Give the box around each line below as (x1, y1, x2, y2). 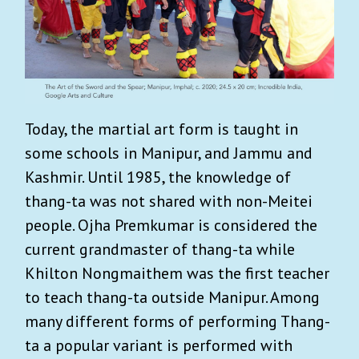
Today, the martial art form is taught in (25, 118, 298, 139)
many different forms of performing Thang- (25, 310, 330, 332)
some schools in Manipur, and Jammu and (25, 142, 313, 163)
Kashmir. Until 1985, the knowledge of (25, 166, 291, 188)
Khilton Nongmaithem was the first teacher (25, 262, 329, 284)
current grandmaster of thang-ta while (25, 238, 295, 260)
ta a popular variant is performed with (25, 334, 292, 356)
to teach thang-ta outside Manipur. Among (25, 286, 320, 308)
